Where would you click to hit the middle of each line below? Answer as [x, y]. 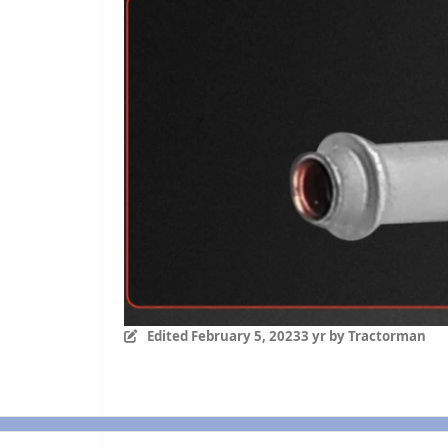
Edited [168, 335]
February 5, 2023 [245, 335]
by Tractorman [375, 335]
